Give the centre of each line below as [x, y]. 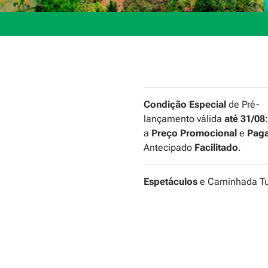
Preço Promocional [194, 133]
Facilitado [216, 148]
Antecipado [169, 148]
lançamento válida [184, 119]
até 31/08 [245, 119]
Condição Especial [185, 105]
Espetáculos [170, 182]
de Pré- [243, 105]
